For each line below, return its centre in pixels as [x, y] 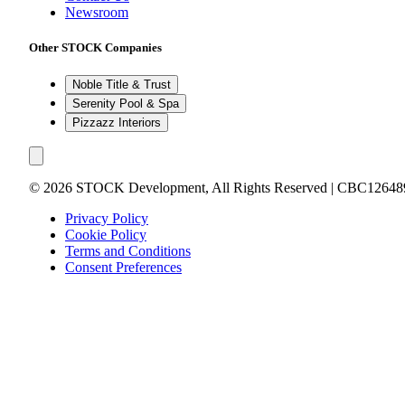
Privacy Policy [107, 219]
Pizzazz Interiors [117, 123]
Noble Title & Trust [122, 85]
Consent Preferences [123, 268]
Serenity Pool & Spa [126, 104]
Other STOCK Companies [95, 48]
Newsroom [97, 12]
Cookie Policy [106, 235]
